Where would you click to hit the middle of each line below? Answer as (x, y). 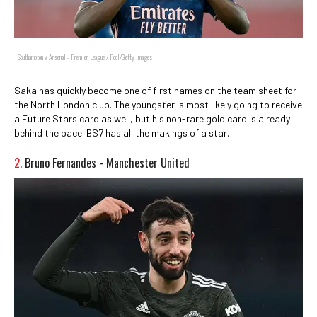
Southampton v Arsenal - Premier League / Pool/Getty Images (85, 57)
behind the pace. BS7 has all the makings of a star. (122, 132)
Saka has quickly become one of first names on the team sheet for (155, 90)
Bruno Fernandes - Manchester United (107, 162)
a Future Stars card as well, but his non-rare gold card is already (152, 118)
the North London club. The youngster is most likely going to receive (158, 104)
